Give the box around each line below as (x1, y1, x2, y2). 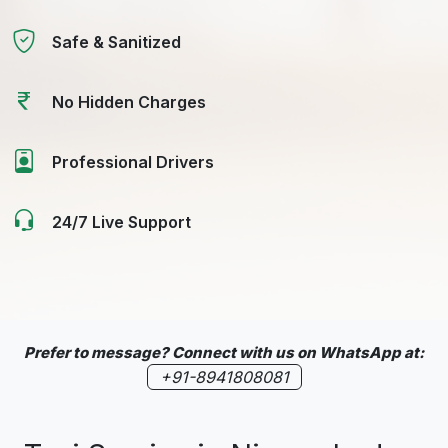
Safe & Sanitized (52, 31, 181, 52)
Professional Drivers (52, 151, 214, 172)
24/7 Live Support (52, 211, 191, 232)
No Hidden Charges (52, 91, 206, 112)
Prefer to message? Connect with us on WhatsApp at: (24, 342, 424, 362)
